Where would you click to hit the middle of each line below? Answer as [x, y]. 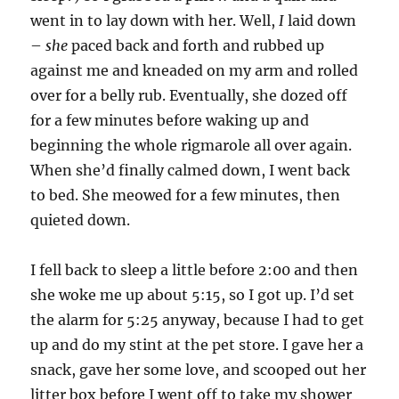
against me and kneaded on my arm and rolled [195, 70]
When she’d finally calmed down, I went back [191, 170]
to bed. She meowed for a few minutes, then [186, 195]
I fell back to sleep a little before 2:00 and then [195, 270]
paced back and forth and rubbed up [196, 45]
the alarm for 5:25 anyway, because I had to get [198, 320]
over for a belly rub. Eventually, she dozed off [189, 95]
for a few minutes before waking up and [170, 120]
